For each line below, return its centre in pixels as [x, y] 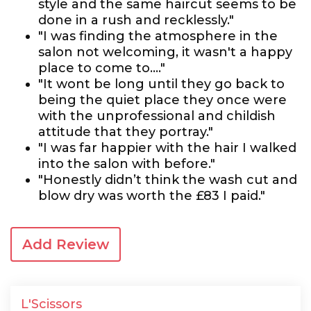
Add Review [66, 244]
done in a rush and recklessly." [136, 20]
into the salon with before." [127, 164]
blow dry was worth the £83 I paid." [152, 196]
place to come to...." [102, 68]
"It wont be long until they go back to [161, 84]
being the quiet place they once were [162, 100]
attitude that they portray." [126, 132]
